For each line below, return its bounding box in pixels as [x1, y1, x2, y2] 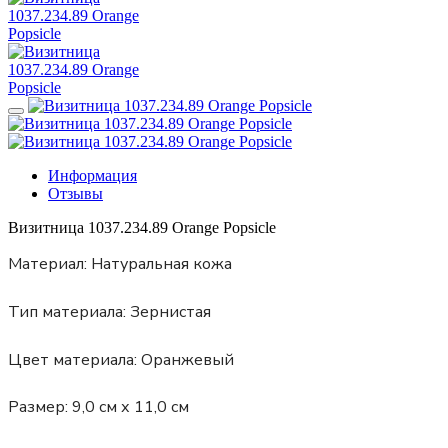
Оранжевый [137, 348, 234, 371]
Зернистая [126, 300, 211, 323]
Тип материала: [8, 300, 126, 323]
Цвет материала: [8, 348, 137, 371]
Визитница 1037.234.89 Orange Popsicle [8, 219, 276, 237]
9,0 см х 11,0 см [68, 396, 189, 419]
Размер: [8, 396, 68, 419]
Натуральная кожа [87, 253, 232, 276]
